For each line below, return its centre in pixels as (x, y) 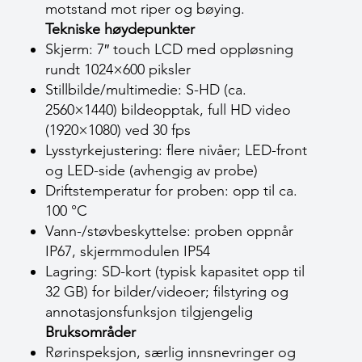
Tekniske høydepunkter (120, 29)
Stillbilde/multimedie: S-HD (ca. (146, 90)
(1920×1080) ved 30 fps (118, 130)
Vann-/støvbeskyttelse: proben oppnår (169, 231)
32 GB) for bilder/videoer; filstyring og (167, 292)
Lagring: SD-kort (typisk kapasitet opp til (175, 271)
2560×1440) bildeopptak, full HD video (168, 110)
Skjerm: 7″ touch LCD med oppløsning (169, 49)
